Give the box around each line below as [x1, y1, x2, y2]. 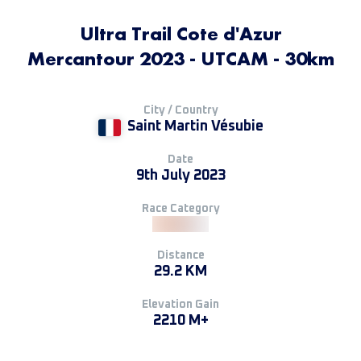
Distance [156, 250, 205, 261]
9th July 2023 [135, 168, 226, 183]
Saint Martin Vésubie [127, 119, 263, 134]
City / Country [143, 105, 218, 116]
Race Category [141, 203, 220, 214]
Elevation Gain [142, 299, 219, 310]
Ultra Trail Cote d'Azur [79, 21, 282, 46]
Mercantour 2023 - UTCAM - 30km [27, 46, 334, 71]
